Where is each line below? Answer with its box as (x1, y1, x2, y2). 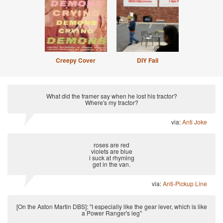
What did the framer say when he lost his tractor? (46, 91, 177, 100)
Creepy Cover (56, 55, 96, 65)
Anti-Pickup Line (163, 179, 207, 188)
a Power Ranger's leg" (81, 208, 142, 217)
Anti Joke (182, 117, 207, 126)
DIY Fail (136, 55, 158, 65)
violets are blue (91, 146, 132, 155)
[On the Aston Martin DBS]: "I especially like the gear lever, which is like (16, 202, 207, 211)
